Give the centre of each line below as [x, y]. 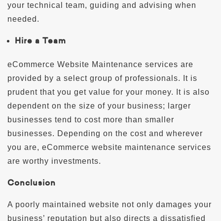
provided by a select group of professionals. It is [102, 78]
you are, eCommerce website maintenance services [109, 147]
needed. [23, 19]
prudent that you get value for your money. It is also [109, 92]
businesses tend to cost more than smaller [91, 119]
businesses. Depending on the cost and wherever [105, 133]
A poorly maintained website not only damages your [110, 204]
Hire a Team [40, 40]
